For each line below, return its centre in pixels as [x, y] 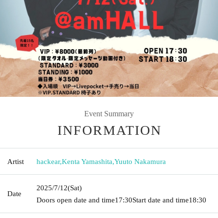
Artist [16, 161]
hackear [48, 161]
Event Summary [109, 113]
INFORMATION [109, 130]
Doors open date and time [76, 200]
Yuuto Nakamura [140, 161]
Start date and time [161, 200]
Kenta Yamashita [87, 161]
